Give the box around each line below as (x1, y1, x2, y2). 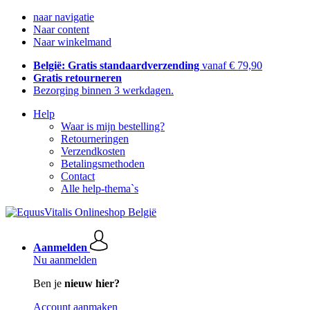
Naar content (33, 24, 89, 35)
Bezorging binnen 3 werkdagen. (33, 84, 174, 96)
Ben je (33, 277, 64, 289)
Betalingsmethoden (61, 158, 145, 170)
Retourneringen (61, 133, 129, 145)
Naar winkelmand (33, 36, 111, 48)
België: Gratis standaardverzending (33, 60, 202, 71)
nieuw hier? (64, 277, 120, 289)
